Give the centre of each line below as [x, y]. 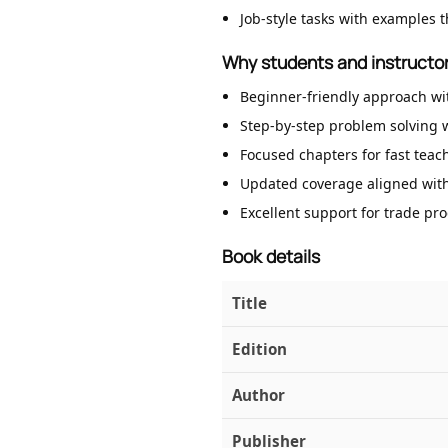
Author [258, 395]
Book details [271, 256]
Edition [259, 349]
